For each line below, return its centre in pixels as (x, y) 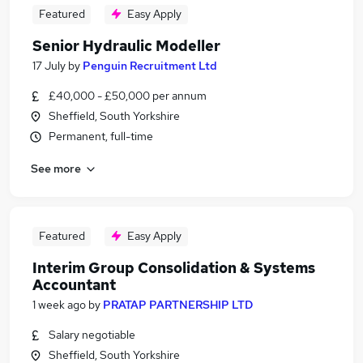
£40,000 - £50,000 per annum (128, 96)
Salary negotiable (92, 335)
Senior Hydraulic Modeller (126, 46)
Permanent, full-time (101, 136)
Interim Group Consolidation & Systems (174, 268)
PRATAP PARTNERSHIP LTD (178, 305)
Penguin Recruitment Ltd (150, 66)
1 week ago (59, 305)
